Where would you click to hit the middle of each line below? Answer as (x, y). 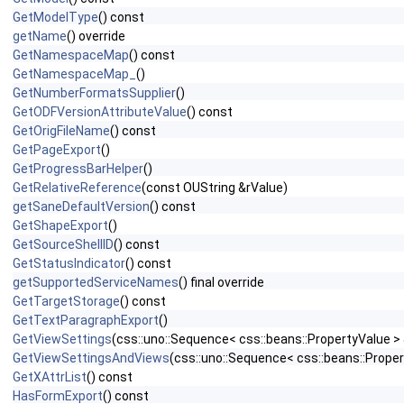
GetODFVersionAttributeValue (100, 112)
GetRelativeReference (77, 188)
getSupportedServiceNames (96, 282)
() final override (221, 282)
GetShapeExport (60, 225)
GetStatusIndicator (69, 263)
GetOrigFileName (61, 131)
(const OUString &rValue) (215, 188)
